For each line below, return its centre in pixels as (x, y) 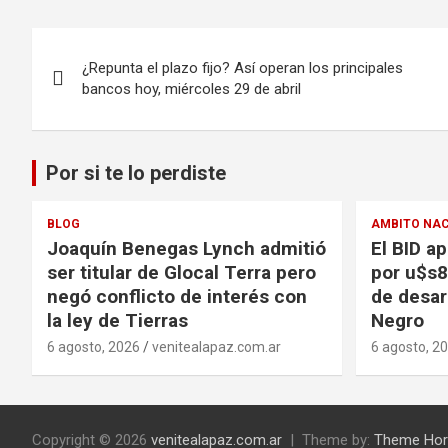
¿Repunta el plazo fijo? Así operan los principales (242, 67)
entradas (93, 128)
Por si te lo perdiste (136, 172)
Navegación (115, 46)
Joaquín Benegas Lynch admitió (186, 248)
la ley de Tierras (117, 320)
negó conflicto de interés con (177, 296)
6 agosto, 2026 (93, 346)
